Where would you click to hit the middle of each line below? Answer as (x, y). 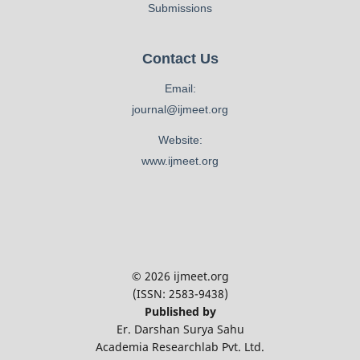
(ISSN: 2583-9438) (180, 293)
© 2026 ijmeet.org (180, 276)
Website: (180, 139)
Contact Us (180, 58)
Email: (180, 88)
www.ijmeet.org (180, 160)
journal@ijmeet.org (180, 109)
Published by (180, 311)
